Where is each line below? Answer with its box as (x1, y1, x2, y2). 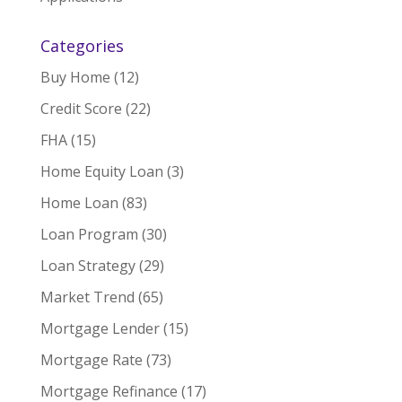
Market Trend (39, 287, 135, 307)
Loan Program (39, 224, 138, 244)
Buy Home (39, 67, 110, 87)
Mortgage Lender (39, 319, 160, 338)
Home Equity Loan (39, 162, 163, 181)
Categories (39, 35, 124, 57)
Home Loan (39, 193, 118, 213)
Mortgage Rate (39, 350, 143, 370)
